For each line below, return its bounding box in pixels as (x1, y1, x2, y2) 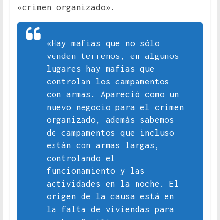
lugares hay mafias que (46, 64, 155, 74)
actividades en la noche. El (46, 179, 179, 189)
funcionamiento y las (46, 166, 145, 176)
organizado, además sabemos (46, 115, 174, 125)
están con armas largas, (46, 140, 160, 151)
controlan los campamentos (46, 77, 169, 87)
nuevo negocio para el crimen (46, 102, 184, 112)
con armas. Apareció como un (46, 89, 179, 100)
